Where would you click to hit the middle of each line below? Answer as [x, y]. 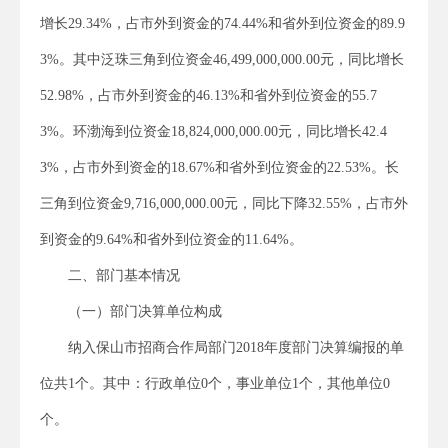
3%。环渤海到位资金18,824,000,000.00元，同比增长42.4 [213, 131]
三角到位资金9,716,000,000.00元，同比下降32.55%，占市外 [224, 203]
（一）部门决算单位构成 [145, 311]
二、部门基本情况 [124, 275]
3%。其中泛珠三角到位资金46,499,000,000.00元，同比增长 [222, 59]
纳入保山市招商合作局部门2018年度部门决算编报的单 [236, 347]
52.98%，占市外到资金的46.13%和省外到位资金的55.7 [208, 95]
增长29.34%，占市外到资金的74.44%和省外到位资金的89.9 [222, 23]
